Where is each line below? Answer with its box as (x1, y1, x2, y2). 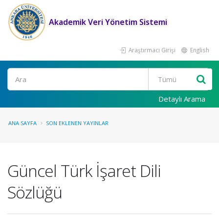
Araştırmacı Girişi (127, 46, 175, 54)
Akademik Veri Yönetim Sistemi (49, 17, 167, 27)
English (189, 46, 209, 54)
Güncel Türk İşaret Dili (7, 159, 161, 182)
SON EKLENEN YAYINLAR (46, 119, 109, 127)
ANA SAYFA (8, 119, 37, 127)
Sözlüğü (7, 181, 62, 203)
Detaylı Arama (158, 94, 205, 104)
